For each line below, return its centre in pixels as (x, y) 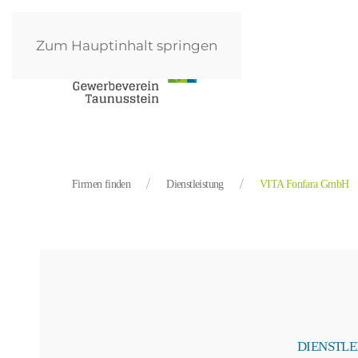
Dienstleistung (195, 185)
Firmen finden (101, 185)
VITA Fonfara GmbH (304, 185)
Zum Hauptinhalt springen (127, 46)
